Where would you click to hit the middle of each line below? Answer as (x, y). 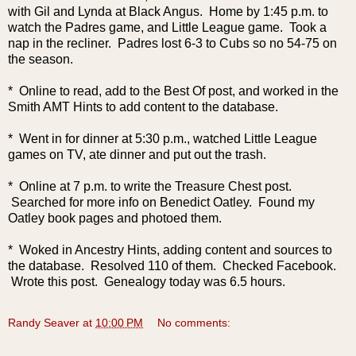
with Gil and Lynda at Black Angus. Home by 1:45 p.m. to (168, 11)
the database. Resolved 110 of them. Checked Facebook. (172, 265)
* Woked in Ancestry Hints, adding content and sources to (170, 250)
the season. (44, 59)
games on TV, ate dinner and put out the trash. (137, 154)
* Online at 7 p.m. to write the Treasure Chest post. (150, 186)
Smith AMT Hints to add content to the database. (143, 106)
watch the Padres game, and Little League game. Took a (167, 27)
